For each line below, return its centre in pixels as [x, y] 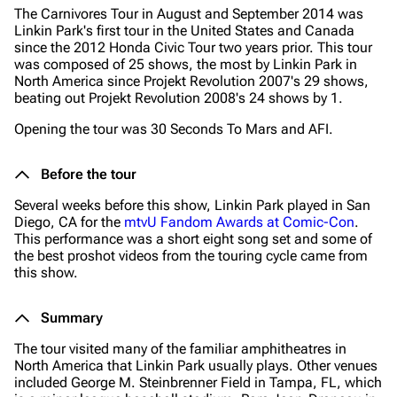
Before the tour [89, 174]
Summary [72, 318]
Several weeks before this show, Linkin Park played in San [192, 205]
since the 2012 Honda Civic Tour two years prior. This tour [193, 47]
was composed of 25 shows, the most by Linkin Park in [186, 64]
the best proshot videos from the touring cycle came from [191, 256]
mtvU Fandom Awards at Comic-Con [239, 222]
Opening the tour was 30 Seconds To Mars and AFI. [174, 129]
